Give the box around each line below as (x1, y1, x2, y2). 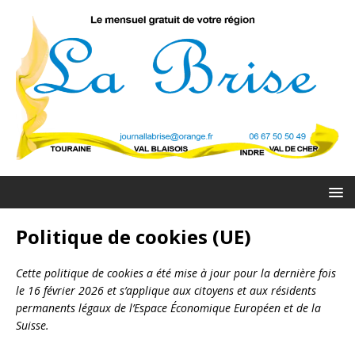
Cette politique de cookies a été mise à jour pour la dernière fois (16, 265, 336, 281)
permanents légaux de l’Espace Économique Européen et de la (16, 300, 321, 315)
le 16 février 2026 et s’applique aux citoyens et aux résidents (16, 282, 316, 298)
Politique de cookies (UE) (16, 223, 251, 250)
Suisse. (16, 317, 49, 333)
